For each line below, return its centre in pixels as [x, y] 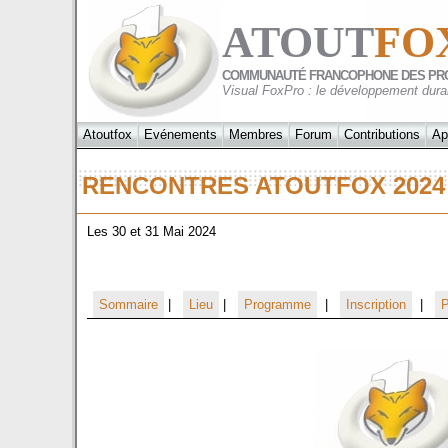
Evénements [180, 134]
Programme [277, 304]
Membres [256, 134]
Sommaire [128, 304]
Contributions [382, 134]
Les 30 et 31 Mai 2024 [151, 231]
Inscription [376, 304]
